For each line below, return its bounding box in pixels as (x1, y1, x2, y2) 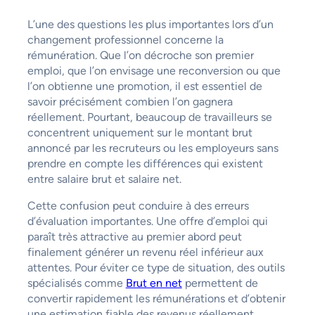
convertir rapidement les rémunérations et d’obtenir (27, 291, 285, 305)
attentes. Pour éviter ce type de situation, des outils (27, 260, 285, 274)
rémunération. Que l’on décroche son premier (27, 48, 254, 62)
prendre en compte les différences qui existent (27, 156, 263, 170)
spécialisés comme (27, 276, 126, 290)
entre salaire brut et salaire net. (27, 172, 181, 186)
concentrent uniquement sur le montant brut (27, 125, 252, 139)
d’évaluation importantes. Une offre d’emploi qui (27, 214, 268, 228)
